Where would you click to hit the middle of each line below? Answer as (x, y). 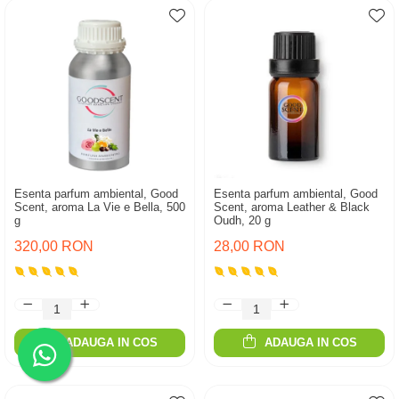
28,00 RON (249, 246)
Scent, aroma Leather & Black (292, 207)
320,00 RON (54, 246)
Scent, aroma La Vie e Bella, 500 (100, 207)
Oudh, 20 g (242, 220)
